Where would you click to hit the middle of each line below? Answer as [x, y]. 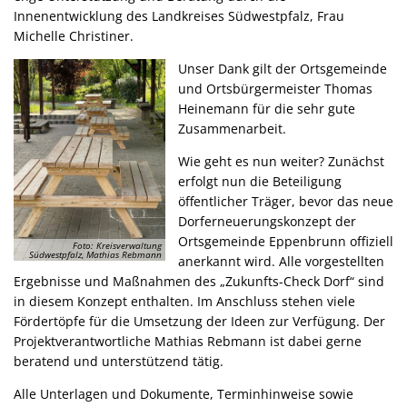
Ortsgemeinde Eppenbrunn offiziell [286, 241]
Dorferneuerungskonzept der [267, 221]
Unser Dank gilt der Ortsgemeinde [283, 68]
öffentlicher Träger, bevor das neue [286, 201]
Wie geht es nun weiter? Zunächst [281, 161]
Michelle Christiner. [74, 35]
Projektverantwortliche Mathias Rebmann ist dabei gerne [188, 341]
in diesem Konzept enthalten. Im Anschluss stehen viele [184, 301]
